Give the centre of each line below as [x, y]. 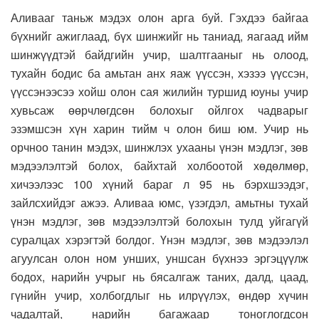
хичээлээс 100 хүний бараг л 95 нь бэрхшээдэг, [159, 184]
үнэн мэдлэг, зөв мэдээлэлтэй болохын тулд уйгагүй [159, 221]
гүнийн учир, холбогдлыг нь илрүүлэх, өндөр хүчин [159, 296]
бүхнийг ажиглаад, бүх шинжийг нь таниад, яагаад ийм [159, 36]
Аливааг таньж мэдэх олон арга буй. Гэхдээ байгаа [159, 18]
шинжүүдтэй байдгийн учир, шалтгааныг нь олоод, [159, 55]
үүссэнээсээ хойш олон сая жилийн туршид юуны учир [159, 92]
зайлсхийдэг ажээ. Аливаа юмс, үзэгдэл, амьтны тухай [159, 203]
